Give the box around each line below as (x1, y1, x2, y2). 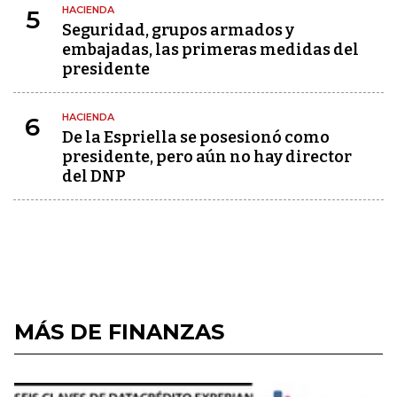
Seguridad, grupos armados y (62, 20, 294, 40)
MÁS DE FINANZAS (14, 319, 224, 345)
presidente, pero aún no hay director (62, 147, 352, 167)
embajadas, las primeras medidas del (62, 40, 359, 59)
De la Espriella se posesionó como (62, 128, 330, 147)
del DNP (62, 167, 126, 186)
